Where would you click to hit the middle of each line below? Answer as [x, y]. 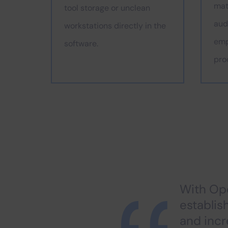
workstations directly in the [115, 26]
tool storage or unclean [107, 8]
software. [81, 44]
